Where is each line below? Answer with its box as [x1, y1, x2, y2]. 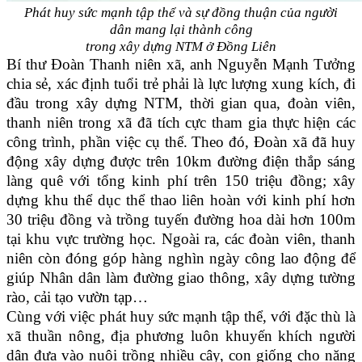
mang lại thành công [134, 21, 253, 37]
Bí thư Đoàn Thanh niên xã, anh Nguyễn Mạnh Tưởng [6, 55, 356, 73]
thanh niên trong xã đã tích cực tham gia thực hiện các [6, 113, 356, 131]
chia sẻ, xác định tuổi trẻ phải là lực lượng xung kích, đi [6, 74, 356, 92]
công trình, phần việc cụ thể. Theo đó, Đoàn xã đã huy [6, 133, 356, 150]
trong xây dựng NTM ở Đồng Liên [86, 38, 276, 54]
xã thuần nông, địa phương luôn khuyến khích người [6, 326, 356, 344]
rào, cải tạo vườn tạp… [6, 288, 148, 305]
